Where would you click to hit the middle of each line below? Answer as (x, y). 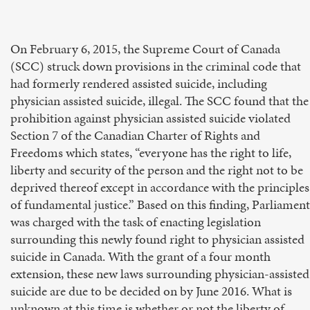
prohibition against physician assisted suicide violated (151, 118)
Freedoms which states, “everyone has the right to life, (151, 153)
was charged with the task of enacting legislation (136, 222)
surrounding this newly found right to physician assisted (157, 239)
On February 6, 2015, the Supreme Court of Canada (145, 49)
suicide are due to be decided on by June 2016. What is (151, 291)
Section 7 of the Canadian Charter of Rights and (135, 135)
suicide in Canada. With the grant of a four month (140, 256)
